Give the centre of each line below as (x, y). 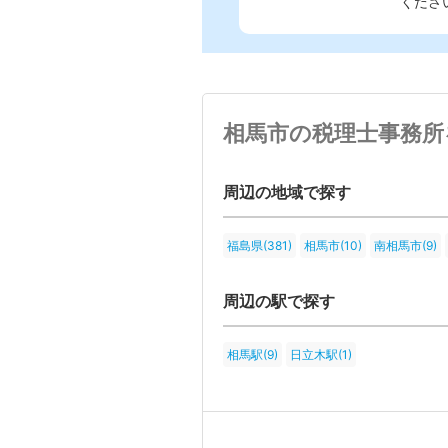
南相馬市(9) (405, 246)
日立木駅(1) (321, 355)
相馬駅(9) (252, 355)
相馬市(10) (333, 246)
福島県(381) (259, 246)
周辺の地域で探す (287, 192)
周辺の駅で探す (279, 301)
